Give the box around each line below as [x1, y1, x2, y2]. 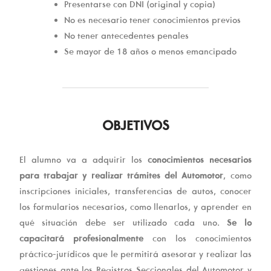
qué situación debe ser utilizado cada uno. [19, 217, 227, 228]
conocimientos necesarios [148, 154, 252, 165]
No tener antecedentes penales [64, 30, 189, 41]
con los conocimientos [143, 232, 252, 244]
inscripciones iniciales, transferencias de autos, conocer [19, 185, 252, 197]
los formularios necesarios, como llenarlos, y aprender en [19, 201, 252, 212]
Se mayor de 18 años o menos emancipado [64, 45, 239, 57]
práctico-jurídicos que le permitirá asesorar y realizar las [19, 248, 252, 260]
